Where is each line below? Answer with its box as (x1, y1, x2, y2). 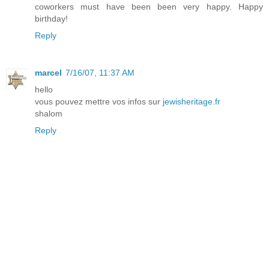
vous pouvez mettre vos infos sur (35, 96, 163, 106)
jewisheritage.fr (163, 96, 220, 106)
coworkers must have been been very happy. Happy (35, 1, 263, 11)
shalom (35, 108, 62, 118)
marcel (35, 67, 62, 77)
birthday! (35, 13, 68, 23)
